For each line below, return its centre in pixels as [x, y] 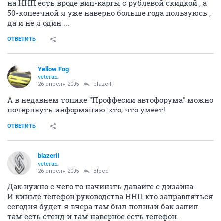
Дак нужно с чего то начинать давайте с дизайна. [101, 186]
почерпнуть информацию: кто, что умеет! [86, 109]
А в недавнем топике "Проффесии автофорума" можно [110, 99]
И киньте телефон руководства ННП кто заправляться [110, 196]
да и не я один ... [38, 22]
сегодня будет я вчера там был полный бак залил [103, 206]
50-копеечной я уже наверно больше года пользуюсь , [109, 13]
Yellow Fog [53, 69]
